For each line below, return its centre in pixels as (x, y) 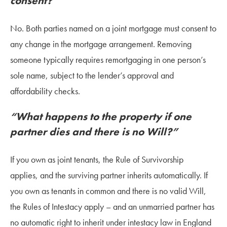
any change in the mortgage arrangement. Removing (101, 44)
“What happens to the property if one (101, 116)
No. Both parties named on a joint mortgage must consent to (113, 28)
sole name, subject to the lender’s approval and (92, 75)
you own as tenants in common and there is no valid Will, (108, 191)
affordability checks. (45, 91)
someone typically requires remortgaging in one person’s (108, 59)
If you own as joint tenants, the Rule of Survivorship (97, 159)
